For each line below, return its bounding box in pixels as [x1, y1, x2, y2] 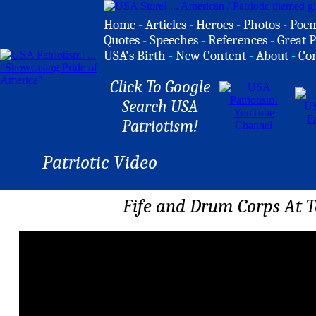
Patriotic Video [42, 152, 157, 174]
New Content [176, 48, 246, 63]
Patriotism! [121, 116, 198, 136]
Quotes [104, 32, 140, 48]
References [208, 32, 267, 48]
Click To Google [109, 77, 210, 97]
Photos [243, 17, 280, 32]
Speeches [150, 32, 198, 48]
